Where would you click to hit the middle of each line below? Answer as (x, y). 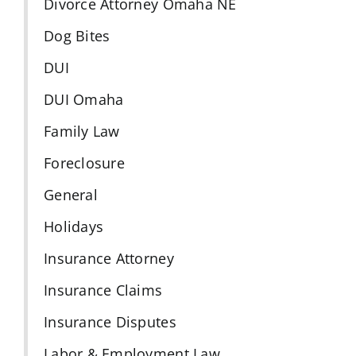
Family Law (81, 131)
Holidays (74, 226)
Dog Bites (77, 35)
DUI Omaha (83, 99)
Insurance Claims (103, 290)
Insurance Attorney (108, 258)
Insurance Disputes (110, 321)
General (70, 194)
